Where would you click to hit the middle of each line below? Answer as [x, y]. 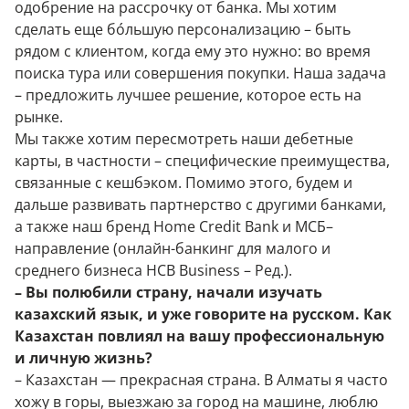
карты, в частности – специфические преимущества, [202, 161]
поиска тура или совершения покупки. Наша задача [200, 73]
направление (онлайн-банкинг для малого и [173, 248]
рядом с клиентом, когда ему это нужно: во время [193, 51]
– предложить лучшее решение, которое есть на [188, 95]
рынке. [39, 117]
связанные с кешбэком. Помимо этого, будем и [184, 183]
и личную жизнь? [84, 358]
